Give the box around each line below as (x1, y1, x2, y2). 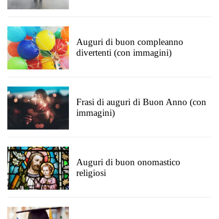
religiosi (76, 168, 106, 178)
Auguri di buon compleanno (76, 37, 183, 47)
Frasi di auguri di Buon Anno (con (76, 97, 206, 107)
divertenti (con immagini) (76, 47, 172, 58)
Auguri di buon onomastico (76, 157, 180, 167)
